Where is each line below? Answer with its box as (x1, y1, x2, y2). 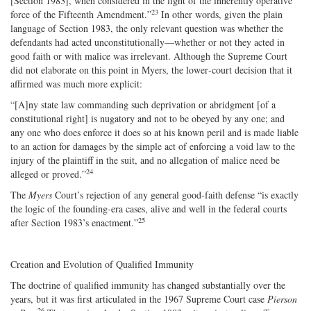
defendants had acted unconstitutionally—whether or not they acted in (10, 35, 285, 49)
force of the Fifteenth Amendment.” (10, 7, 151, 21)
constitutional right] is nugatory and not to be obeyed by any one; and (10, 111, 285, 125)
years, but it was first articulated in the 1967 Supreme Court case (10, 292, 267, 305)
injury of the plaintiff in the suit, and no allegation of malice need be (10, 153, 280, 167)
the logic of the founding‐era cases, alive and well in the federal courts (10, 201, 287, 215)
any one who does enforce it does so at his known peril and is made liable (10, 125, 299, 139)
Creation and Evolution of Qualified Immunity (10, 257, 194, 271)
